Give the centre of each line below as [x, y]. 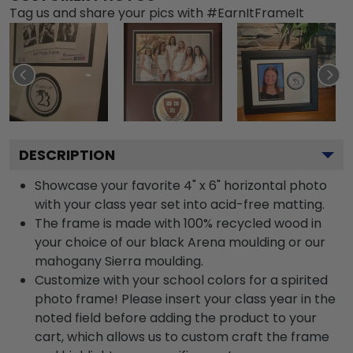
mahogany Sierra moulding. [119, 261]
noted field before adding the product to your [176, 318]
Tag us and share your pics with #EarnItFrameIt [157, 13]
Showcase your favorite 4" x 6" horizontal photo [181, 185]
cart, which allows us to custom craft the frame [182, 336]
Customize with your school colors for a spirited [181, 280]
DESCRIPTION [67, 154]
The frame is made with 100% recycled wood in [178, 223]
